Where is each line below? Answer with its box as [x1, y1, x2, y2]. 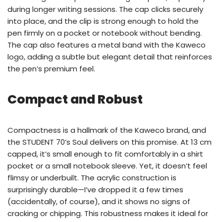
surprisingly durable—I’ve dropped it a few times [7, 184, 183, 195]
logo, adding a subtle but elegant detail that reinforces [7, 52, 212, 62]
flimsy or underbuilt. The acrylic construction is [7, 172, 176, 183]
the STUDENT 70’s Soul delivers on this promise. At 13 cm [7, 137, 212, 148]
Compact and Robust [7, 91, 143, 109]
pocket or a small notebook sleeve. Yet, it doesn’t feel [7, 161, 207, 171]
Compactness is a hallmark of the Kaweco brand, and [7, 125, 206, 136]
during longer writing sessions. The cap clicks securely [7, 4, 203, 15]
